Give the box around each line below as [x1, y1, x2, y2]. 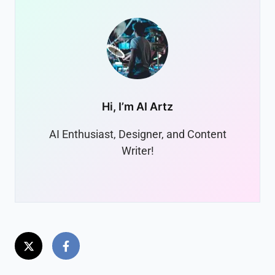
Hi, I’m [102, 100, 136, 114]
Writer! [121, 144, 154, 158]
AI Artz [136, 100, 173, 114]
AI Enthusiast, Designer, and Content [48, 128, 227, 141]
